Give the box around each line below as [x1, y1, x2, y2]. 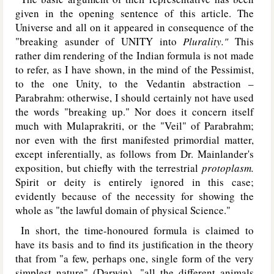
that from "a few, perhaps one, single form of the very [15, 251, 254, 265]
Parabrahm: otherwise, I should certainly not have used [15, 91, 254, 105]
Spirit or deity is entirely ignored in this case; [15, 175, 254, 189]
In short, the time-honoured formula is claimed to [15, 223, 254, 237]
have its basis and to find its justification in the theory [15, 237, 254, 251]
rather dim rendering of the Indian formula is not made [15, 48, 254, 62]
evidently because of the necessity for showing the [15, 189, 254, 203]
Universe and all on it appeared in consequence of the [15, 20, 254, 34]
